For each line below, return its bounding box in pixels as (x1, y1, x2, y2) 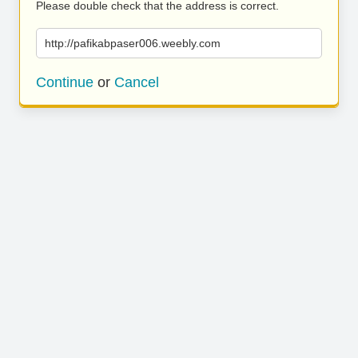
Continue (36, 74, 93, 90)
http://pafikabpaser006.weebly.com (45, 37, 221, 50)
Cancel (114, 74, 159, 90)
